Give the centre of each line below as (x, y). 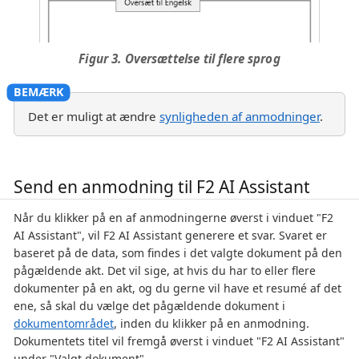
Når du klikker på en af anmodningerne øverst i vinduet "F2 (173, 218)
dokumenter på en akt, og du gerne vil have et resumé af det (177, 288)
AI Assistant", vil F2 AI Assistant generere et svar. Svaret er (170, 236)
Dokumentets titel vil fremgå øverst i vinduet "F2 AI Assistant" (179, 341)
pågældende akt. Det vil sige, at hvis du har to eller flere (165, 271)
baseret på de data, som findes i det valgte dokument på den (178, 253)
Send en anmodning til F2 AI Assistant (162, 186)
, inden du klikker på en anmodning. (212, 324)
